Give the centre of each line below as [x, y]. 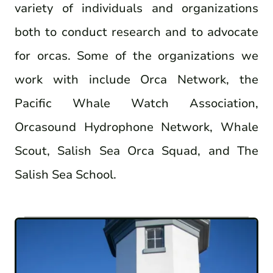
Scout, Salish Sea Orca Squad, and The [136, 151]
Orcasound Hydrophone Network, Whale [136, 127]
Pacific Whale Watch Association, [136, 104]
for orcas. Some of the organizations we [136, 56]
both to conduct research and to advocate [136, 32]
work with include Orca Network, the [136, 80]
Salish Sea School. [66, 175]
